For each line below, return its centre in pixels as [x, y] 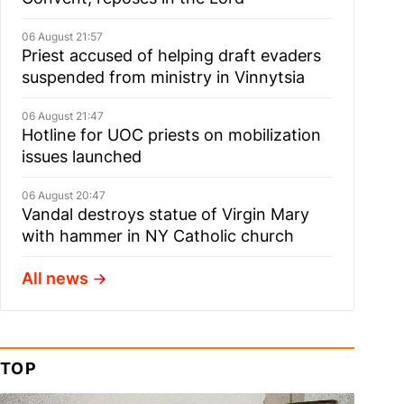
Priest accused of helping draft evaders [171, 55]
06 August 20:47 [63, 195]
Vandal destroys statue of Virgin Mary [165, 214]
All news [55, 278]
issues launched [81, 156]
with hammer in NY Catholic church [157, 236]
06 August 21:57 [62, 37]
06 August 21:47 [62, 116]
